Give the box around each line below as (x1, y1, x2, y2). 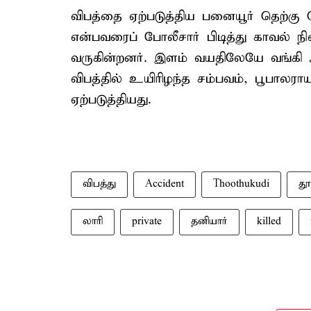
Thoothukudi (213, 178, 269, 190)
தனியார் (191, 215, 228, 228)
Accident (145, 178, 184, 190)
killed (257, 215, 281, 228)
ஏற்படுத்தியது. (71, 92, 151, 108)
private (132, 215, 162, 228)
